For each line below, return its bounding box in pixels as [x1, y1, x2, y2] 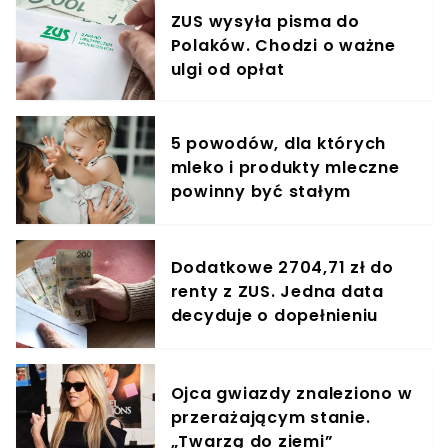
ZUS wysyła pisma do [170, 10, 360, 34]
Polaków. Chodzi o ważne [170, 34, 396, 58]
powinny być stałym [170, 180, 352, 204]
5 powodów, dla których [170, 132, 387, 156]
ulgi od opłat [170, 58, 285, 82]
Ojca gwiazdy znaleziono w [170, 382, 413, 406]
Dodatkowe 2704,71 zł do [170, 256, 394, 280]
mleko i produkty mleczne [170, 156, 400, 180]
